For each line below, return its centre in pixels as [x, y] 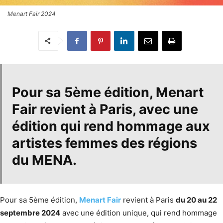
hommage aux [163, 126]
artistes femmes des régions [105, 143]
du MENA [42, 160]
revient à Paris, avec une [117, 109]
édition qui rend [64, 126]
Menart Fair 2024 [32, 13]
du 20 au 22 [196, 200]
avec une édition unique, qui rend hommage [139, 213]
